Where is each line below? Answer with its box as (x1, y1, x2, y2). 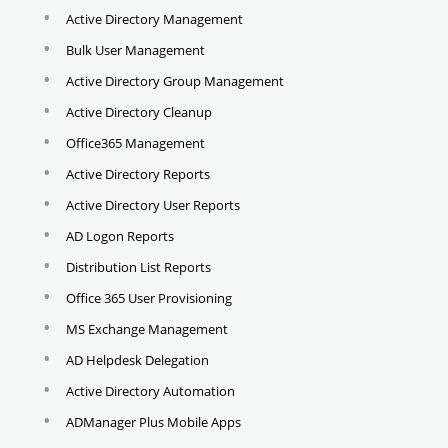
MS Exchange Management (65, 320, 228, 339)
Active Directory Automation (65, 382, 235, 401)
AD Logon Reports (65, 227, 174, 246)
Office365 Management (65, 134, 205, 153)
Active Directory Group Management (65, 72, 284, 91)
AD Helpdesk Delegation (65, 351, 209, 370)
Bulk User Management (65, 41, 205, 60)
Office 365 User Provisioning (65, 289, 232, 308)
